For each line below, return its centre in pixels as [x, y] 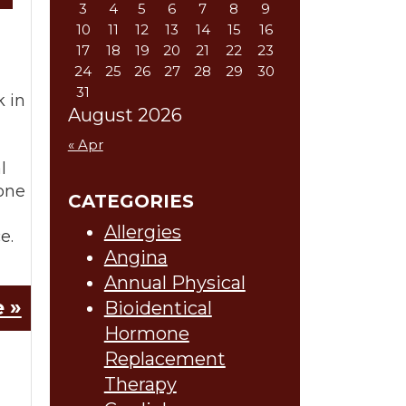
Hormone [146, 333]
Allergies [142, 232]
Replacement [164, 359]
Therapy [140, 384]
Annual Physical [174, 283]
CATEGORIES [130, 201]
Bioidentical [158, 308]
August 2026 [125, 115]
